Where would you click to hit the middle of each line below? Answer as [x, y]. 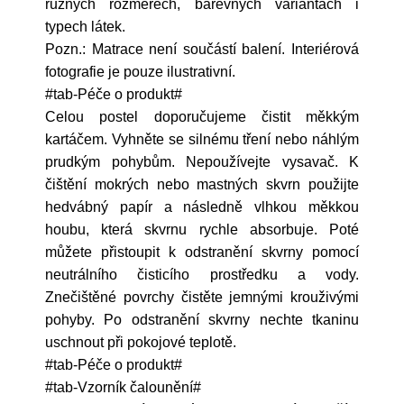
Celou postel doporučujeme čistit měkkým [202, 117]
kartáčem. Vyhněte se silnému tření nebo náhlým [202, 139]
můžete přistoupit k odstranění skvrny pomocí [202, 252]
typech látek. [85, 27]
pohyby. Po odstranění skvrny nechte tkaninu [202, 320]
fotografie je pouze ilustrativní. [140, 72]
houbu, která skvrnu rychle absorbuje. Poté [202, 230]
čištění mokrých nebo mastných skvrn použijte [202, 184]
